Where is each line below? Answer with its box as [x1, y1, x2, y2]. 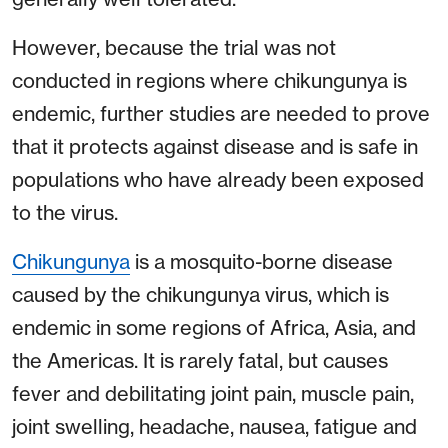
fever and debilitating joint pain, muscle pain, [12, 381, 414, 407]
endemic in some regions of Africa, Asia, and [12, 315, 416, 341]
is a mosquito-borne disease [130, 249, 393, 275]
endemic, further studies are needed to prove [12, 101, 430, 127]
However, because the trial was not [12, 35, 336, 61]
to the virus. [12, 200, 118, 226]
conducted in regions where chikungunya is [12, 68, 407, 94]
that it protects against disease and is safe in [12, 134, 418, 160]
